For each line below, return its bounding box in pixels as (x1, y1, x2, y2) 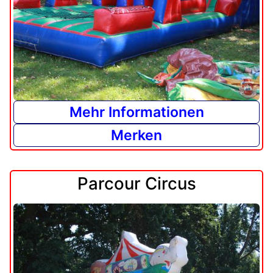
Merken (111, 127, 162, 144)
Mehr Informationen (69, 104, 204, 121)
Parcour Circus (77, 173, 196, 194)
